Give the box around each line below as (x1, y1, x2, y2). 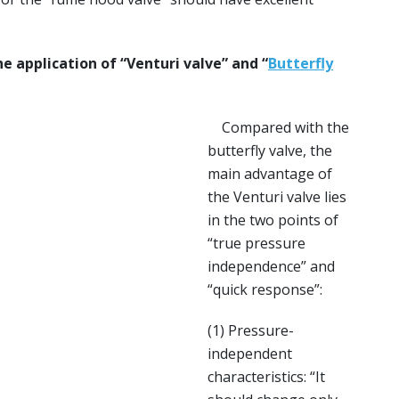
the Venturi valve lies (208, 187, 346, 207)
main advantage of (208, 164, 332, 183)
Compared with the (208, 118, 349, 137)
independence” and (208, 256, 335, 276)
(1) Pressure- (208, 321, 294, 340)
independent (208, 344, 292, 363)
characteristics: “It (208, 367, 325, 387)
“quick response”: (208, 280, 322, 299)
